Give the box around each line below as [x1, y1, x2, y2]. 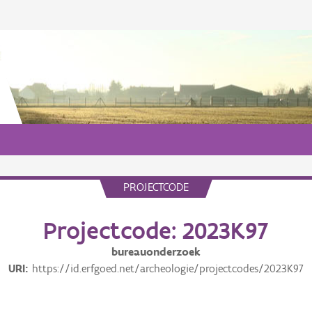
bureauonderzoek [111, 245, 201, 258]
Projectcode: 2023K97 [43, 216, 269, 245]
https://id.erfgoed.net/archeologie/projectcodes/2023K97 [32, 262, 304, 275]
